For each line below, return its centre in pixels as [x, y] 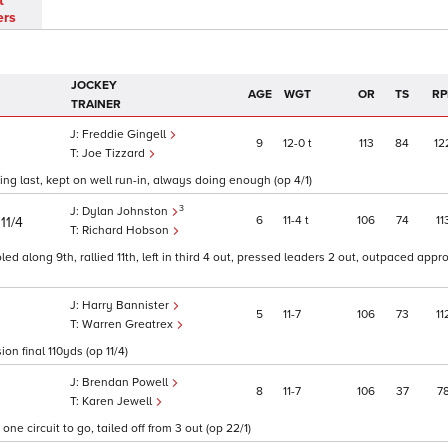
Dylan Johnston [126, 212]
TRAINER [96, 105]
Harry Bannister [127, 306]
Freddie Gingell [125, 135]
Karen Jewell [118, 402]
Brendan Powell [126, 383]
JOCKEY [94, 86]
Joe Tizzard [115, 154]
